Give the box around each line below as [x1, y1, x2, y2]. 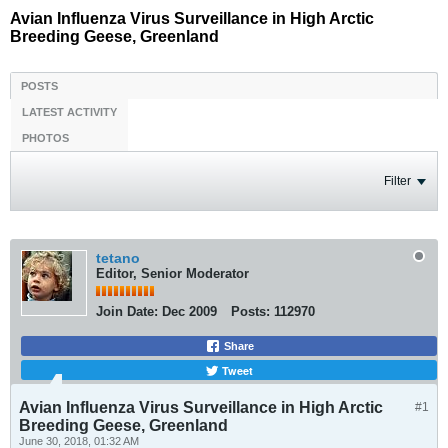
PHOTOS [22, 132, 69, 144]
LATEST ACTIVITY [22, 106, 117, 118]
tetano [96, 250, 140, 266]
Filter [384, 174, 411, 188]
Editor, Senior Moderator [96, 266, 249, 281]
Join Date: [96, 304, 158, 319]
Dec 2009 [162, 304, 217, 319]
